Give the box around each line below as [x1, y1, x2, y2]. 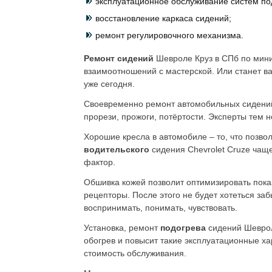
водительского [84, 144, 152, 154]
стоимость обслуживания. [84, 248, 186, 258]
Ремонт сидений [84, 53, 156, 63]
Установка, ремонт [84, 223, 158, 233]
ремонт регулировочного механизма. [95, 30, 243, 40]
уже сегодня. [84, 79, 135, 89]
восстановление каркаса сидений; [95, 13, 231, 23]
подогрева [158, 223, 208, 233]
